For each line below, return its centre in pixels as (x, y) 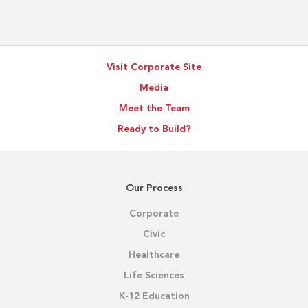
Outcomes (51, 70)
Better (41, 35)
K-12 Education (154, 297)
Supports (48, 18)
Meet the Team (154, 109)
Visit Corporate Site (154, 68)
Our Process (154, 189)
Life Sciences (154, 276)
